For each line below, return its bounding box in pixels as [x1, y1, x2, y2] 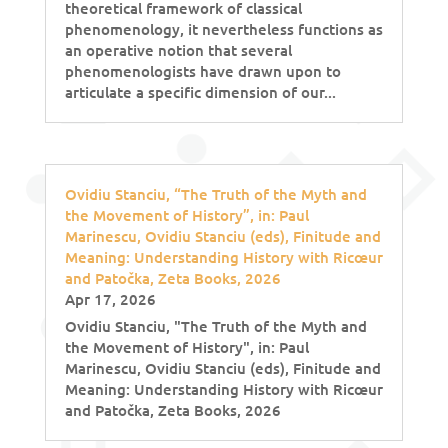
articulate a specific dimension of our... [64, 82, 336, 103]
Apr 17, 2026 [64, 289, 156, 310]
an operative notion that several [64, 40, 292, 61]
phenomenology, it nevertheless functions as [64, 19, 383, 40]
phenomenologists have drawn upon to [64, 61, 341, 82]
